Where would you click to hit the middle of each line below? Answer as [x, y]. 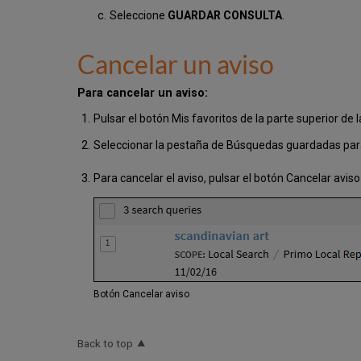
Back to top [105, 343]
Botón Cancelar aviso [142, 295]
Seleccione [139, 16]
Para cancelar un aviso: [143, 93]
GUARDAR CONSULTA [225, 16]
